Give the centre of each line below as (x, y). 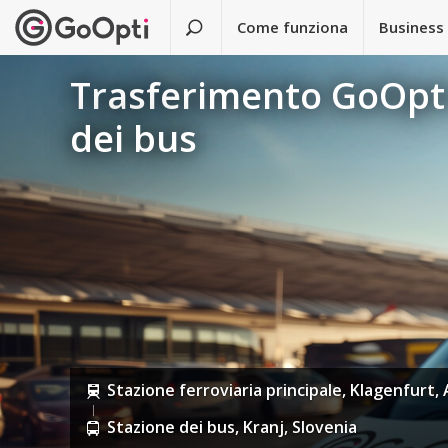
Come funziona (293, 27)
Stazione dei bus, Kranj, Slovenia (232, 427)
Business (412, 27)
